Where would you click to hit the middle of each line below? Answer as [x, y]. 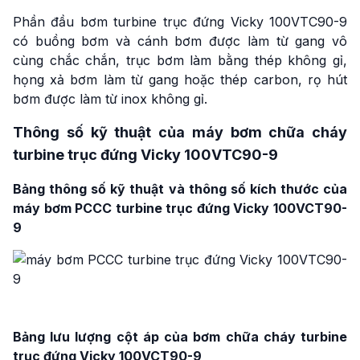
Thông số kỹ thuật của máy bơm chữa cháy [180, 132]
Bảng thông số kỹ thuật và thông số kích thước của [180, 189]
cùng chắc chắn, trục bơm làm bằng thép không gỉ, [180, 60]
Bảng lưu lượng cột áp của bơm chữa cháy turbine [180, 337]
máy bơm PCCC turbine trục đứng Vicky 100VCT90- [180, 208]
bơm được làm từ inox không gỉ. [110, 99]
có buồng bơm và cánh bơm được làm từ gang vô [180, 41]
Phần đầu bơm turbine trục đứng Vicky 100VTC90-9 [180, 22]
